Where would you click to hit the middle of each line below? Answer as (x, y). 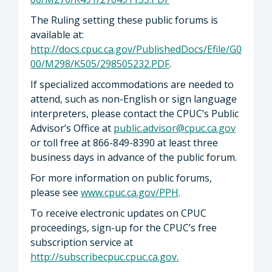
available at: (57, 34)
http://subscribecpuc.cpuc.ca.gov (104, 257)
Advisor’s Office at (72, 128)
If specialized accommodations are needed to (132, 84)
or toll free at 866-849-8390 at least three (124, 142)
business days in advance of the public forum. (134, 157)
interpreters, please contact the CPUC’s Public (134, 113)
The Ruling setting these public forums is (124, 20)
